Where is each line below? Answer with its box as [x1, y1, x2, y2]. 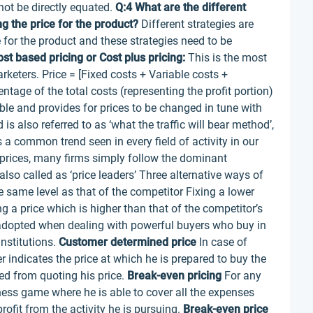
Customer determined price [59, 235, 196, 249]
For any [221, 269, 261, 282]
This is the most [185, 51, 267, 64]
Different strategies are [138, 17, 254, 31]
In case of [196, 235, 247, 249]
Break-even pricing [127, 269, 221, 282]
